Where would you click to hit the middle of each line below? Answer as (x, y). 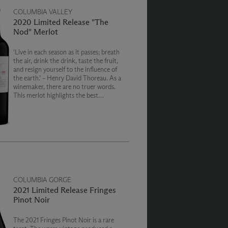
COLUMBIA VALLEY (43, 12)
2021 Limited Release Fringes (65, 190)
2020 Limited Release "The (61, 22)
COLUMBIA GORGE (42, 180)
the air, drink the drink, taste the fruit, (66, 61)
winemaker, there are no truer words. (65, 87)
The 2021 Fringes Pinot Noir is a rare (64, 220)
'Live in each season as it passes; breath (67, 52)
